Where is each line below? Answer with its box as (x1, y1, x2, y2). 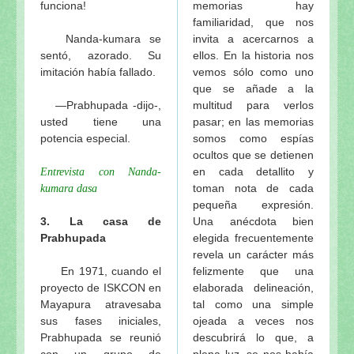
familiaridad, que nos (193, 15, 314, 28)
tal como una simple (193, 297, 314, 311)
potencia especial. (40, 131, 130, 145)
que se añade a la (193, 81, 314, 95)
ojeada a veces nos (193, 314, 314, 327)
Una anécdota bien (193, 214, 314, 228)
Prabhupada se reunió (40, 330, 161, 344)
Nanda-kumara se (40, 32, 161, 45)
